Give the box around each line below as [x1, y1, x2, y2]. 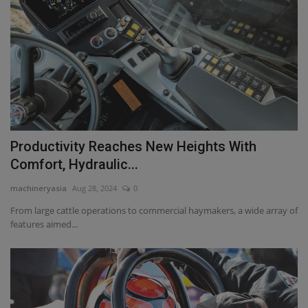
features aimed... [10, 218, 78, 231]
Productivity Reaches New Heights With [10, 138, 256, 155]
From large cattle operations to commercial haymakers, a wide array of [10, 204, 298, 217]
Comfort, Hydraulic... [10, 156, 138, 173]
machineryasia [10, 183, 67, 194]
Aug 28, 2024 [72, 183, 117, 194]
